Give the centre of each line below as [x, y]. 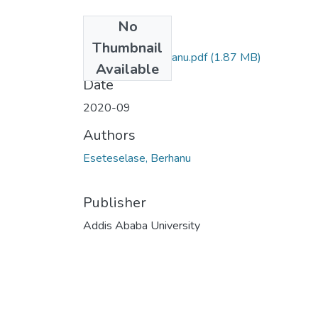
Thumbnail [127, 48]
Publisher [115, 202]
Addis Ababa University [142, 225]
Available [127, 69]
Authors [109, 135]
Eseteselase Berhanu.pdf [145, 57]
